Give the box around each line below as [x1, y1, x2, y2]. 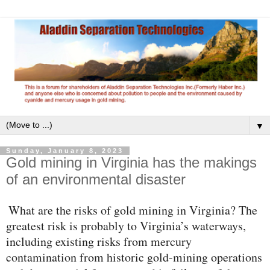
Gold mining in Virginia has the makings [6, 154, 257, 171]
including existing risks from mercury [6, 233, 192, 250]
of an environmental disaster [6, 171, 186, 188]
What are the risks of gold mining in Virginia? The [8, 202, 257, 219]
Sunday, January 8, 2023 [6, 147, 124, 155]
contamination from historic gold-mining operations [6, 249, 262, 266]
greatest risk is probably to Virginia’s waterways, [6, 218, 246, 234]
